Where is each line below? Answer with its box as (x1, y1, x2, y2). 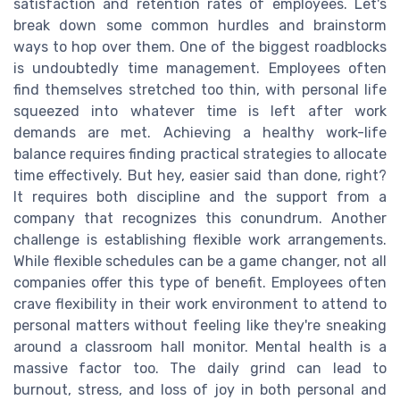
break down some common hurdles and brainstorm (13, 16, 387, 34)
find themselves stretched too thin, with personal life (13, 80, 387, 98)
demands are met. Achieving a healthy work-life (13, 123, 387, 141)
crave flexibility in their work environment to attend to (13, 295, 387, 312)
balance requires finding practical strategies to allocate (13, 145, 387, 162)
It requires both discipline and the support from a (13, 187, 387, 205)
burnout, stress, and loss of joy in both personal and (13, 380, 387, 398)
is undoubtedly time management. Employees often (13, 59, 387, 77)
